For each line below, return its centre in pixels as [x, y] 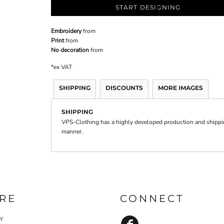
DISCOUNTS [124, 88]
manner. [72, 131]
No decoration [70, 50]
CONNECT [152, 198]
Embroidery [66, 31]
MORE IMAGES [180, 88]
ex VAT [63, 67]
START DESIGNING [148, 7]
